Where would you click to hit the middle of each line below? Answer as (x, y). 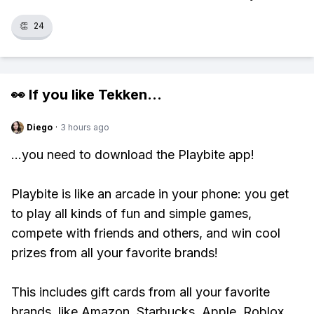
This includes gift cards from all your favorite (141, 292)
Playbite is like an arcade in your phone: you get (150, 194)
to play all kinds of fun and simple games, (131, 213)
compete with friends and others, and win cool (146, 233)
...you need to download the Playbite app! (133, 155)
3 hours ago (85, 127)
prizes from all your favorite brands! (115, 253)
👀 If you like (55, 95)
